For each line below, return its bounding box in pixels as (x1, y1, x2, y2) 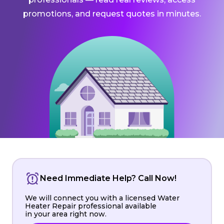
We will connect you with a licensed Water (25, 193, 179, 202)
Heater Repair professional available (25, 201, 156, 210)
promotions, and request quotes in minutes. (23, 9, 201, 18)
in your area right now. (25, 209, 106, 218)
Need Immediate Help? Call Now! (40, 173, 176, 183)
